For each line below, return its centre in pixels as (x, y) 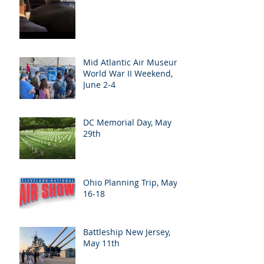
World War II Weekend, (128, 73)
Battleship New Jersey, (127, 232)
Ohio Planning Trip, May (130, 182)
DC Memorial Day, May (127, 122)
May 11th (101, 243)
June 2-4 (99, 85)
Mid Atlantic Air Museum (132, 62)
